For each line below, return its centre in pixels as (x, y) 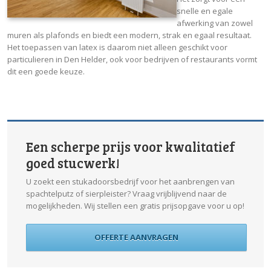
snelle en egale (205, 11)
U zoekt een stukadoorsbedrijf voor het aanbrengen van (130, 181)
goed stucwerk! (73, 162)
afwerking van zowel (215, 23)
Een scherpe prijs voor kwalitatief (131, 146)
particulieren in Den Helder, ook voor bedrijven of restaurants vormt (132, 59)
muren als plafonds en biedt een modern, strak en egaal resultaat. (129, 35)
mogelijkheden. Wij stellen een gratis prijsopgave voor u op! (135, 205)
